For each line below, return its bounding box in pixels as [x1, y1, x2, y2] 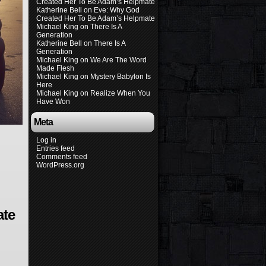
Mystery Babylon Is [90, 72, 151, 81]
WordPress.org [36, 161, 84, 169]
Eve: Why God [94, 6, 140, 14]
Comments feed [36, 153, 87, 161]
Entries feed [36, 144, 75, 153]
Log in [36, 136, 56, 144]
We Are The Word [90, 56, 147, 64]
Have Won [36, 97, 70, 106]
